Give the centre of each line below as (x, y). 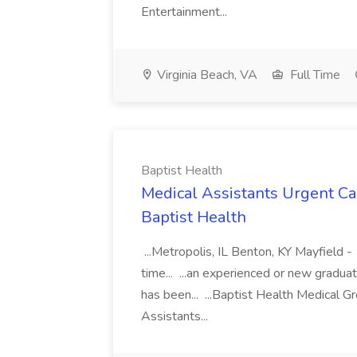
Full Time (314, 75)
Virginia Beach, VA (206, 75)
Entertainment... (186, 12)
